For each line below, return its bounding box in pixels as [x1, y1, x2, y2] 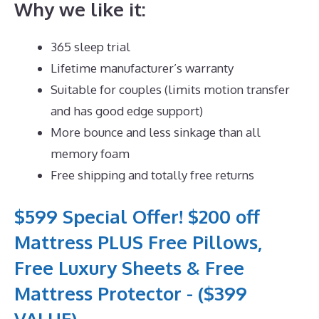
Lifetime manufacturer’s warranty [51, 60, 234, 75]
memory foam [51, 145, 130, 161]
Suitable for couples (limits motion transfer [51, 81, 290, 97]
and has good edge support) [51, 103, 203, 118]
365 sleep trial [51, 38, 130, 54]
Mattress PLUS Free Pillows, [14, 230, 262, 254]
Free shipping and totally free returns [51, 167, 254, 182]
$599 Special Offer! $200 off [14, 204, 260, 229]
